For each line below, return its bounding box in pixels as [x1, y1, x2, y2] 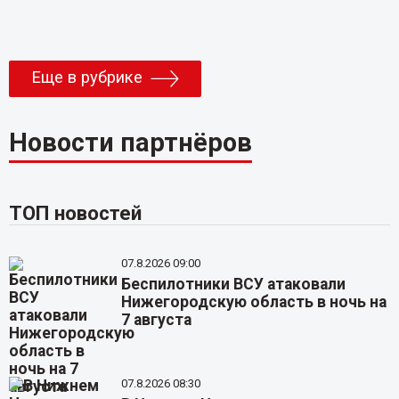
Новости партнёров [8, 126, 252, 158]
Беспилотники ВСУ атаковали [121, 275, 346, 294]
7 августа [121, 311, 192, 330]
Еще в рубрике [30, 67, 142, 87]
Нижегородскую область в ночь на [121, 293, 387, 312]
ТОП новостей [8, 201, 142, 225]
